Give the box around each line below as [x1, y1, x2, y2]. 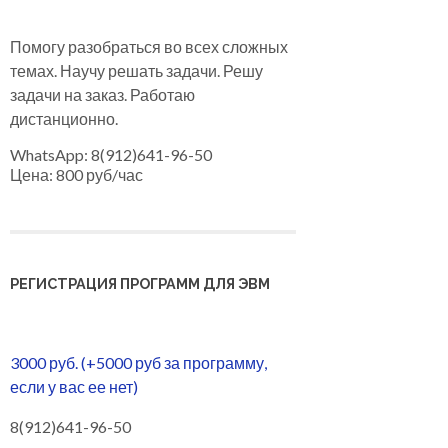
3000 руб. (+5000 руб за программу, [10, 353, 267, 373]
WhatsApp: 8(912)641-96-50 [10, 145, 212, 165]
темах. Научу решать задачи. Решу [10, 61, 263, 81]
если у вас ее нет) [10, 377, 138, 397]
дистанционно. [10, 109, 118, 129]
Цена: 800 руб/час [10, 165, 143, 185]
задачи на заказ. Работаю [10, 85, 195, 105]
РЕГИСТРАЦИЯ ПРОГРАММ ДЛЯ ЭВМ [10, 275, 270, 293]
